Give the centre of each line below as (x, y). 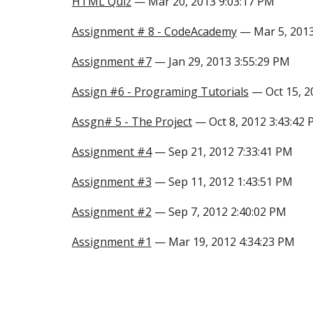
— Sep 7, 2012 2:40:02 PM (219, 212)
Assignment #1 (111, 242)
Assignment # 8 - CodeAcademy (154, 31)
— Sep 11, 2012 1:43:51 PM (222, 182)
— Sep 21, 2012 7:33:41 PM (222, 152)
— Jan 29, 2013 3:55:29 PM (220, 61)
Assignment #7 (111, 61)
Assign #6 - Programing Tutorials (160, 92)
